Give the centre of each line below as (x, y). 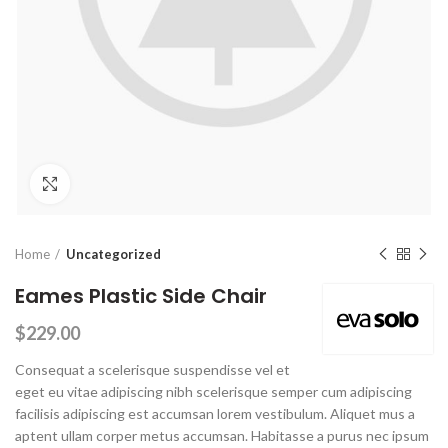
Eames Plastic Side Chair (141, 296)
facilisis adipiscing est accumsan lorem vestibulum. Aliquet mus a (215, 414)
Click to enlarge (120, 184)
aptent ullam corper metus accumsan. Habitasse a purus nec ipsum (222, 436)
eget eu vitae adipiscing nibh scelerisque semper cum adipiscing (213, 392)
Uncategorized (113, 254)
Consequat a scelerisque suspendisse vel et (152, 370)
